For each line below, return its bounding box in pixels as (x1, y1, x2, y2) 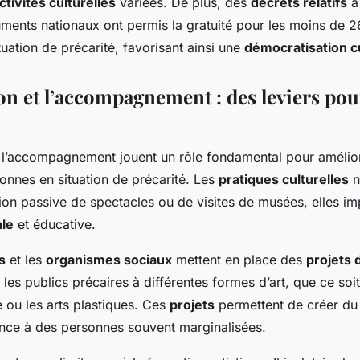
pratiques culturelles (219, 171, 349, 188)
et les (6, 252, 46, 268)
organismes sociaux (46, 252, 172, 268)
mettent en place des (172, 252, 306, 268)
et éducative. (14, 216, 96, 233)
